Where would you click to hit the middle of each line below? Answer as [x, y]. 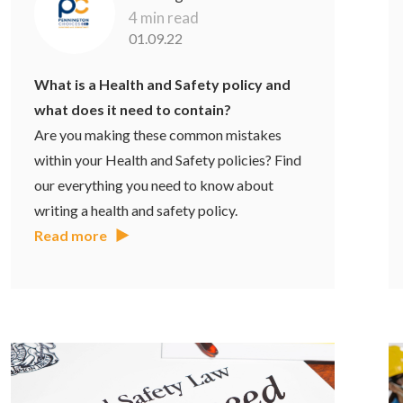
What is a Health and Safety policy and [163, 84]
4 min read [164, 17]
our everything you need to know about [154, 184]
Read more [71, 235]
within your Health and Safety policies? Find [168, 159]
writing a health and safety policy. [136, 210]
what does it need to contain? [133, 109]
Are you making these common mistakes [158, 134]
